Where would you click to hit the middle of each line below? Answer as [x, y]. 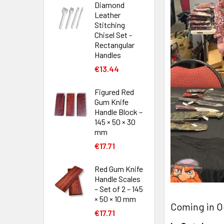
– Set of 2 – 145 [119, 189]
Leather [107, 15]
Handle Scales [117, 179]
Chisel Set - [113, 35]
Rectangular [114, 45]
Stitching [110, 25]
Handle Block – [118, 112]
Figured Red [114, 92]
